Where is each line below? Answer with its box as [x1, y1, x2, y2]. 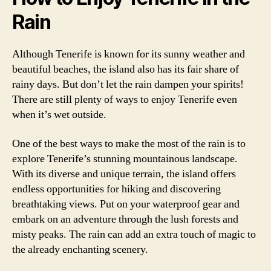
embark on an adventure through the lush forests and [12, 212, 238, 226]
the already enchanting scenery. [12, 242, 148, 256]
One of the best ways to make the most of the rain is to [12, 136, 246, 151]
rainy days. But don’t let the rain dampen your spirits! [12, 77, 244, 91]
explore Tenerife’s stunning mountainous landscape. [12, 151, 238, 166]
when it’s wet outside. [12, 108, 106, 122]
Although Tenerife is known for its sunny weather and [12, 47, 245, 61]
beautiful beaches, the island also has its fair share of [12, 62, 239, 76]
